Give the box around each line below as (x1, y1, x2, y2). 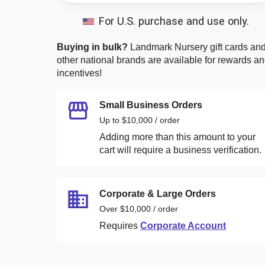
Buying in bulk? (57, 41, 128, 52)
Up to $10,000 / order (99, 115, 180, 125)
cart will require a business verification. (99, 144, 261, 155)
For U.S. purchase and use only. (98, 14, 249, 27)
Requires (99, 220, 138, 231)
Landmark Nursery (130, 41, 208, 52)
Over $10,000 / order (99, 203, 178, 214)
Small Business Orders (99, 99, 202, 110)
